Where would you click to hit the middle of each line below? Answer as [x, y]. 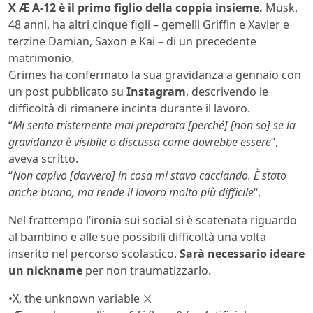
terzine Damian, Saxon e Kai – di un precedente [132, 41]
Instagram [156, 92]
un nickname [45, 270]
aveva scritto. [43, 159]
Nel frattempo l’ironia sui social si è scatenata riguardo [153, 220]
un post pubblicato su [67, 92]
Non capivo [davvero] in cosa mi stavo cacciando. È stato [150, 175]
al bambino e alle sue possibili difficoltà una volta [137, 237]
